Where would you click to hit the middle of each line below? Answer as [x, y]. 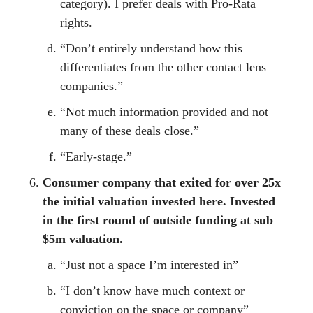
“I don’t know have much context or [152, 291]
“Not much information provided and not [164, 112]
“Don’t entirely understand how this [151, 49]
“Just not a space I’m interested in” [149, 265]
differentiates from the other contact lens [163, 67]
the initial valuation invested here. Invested [159, 202]
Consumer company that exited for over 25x [162, 183]
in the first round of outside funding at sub [158, 220]
